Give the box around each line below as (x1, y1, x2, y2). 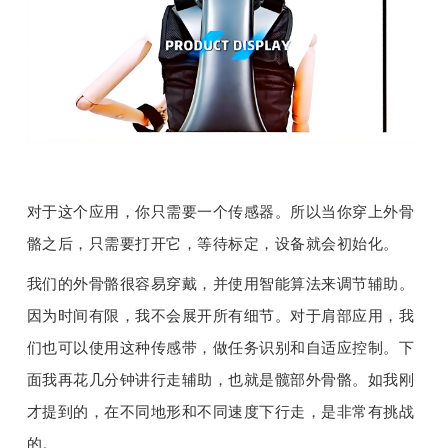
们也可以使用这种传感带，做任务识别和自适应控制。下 (26, 340, 415, 357)
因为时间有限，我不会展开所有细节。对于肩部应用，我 (26, 308, 415, 325)
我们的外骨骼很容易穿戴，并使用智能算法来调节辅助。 (26, 276, 415, 293)
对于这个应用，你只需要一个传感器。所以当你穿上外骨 (26, 204, 415, 221)
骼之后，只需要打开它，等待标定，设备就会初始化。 (26, 236, 399, 253)
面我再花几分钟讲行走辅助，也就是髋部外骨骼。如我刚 (26, 372, 415, 389)
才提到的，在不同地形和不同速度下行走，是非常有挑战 (26, 404, 415, 421)
